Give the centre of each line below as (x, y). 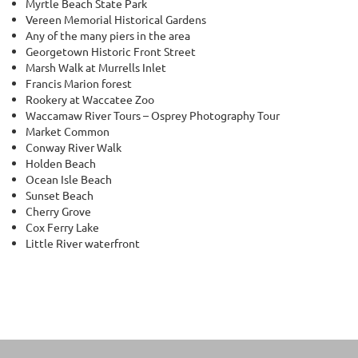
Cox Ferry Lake (63, 227)
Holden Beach (61, 163)
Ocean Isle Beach (69, 179)
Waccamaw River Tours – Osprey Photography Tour (153, 115)
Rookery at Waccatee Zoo (90, 99)
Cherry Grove (59, 211)
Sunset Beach (60, 195)
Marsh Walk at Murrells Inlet (96, 67)
